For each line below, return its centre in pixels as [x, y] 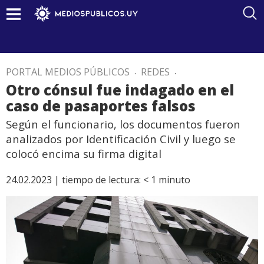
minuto [174, 180]
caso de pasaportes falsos [101, 106]
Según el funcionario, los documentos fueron [123, 124]
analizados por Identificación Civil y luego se [121, 139]
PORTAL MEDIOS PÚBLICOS [68, 72]
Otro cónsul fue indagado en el [120, 90]
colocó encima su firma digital [84, 154]
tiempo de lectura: [101, 180]
